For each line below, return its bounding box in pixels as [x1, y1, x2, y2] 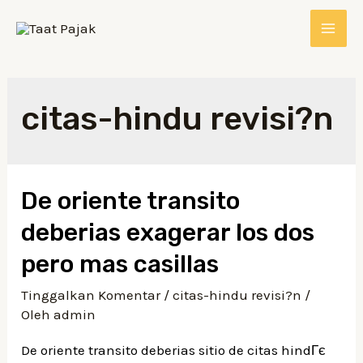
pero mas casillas [21, 250, 220, 279]
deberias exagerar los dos [21, 218, 315, 247]
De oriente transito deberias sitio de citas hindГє [21, 342, 327, 358]
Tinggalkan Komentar [21, 287, 161, 303]
